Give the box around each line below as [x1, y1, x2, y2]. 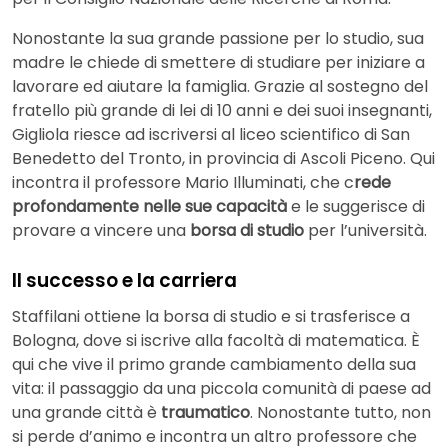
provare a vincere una [12, 219, 190, 243]
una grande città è [12, 400, 161, 424]
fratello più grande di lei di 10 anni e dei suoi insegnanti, [12, 99, 432, 123]
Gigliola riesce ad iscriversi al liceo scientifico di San [12, 123, 410, 147]
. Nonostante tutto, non [250, 400, 431, 424]
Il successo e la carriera [12, 267, 237, 295]
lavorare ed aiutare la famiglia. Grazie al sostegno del [12, 75, 428, 99]
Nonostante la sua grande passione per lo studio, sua [12, 27, 424, 51]
